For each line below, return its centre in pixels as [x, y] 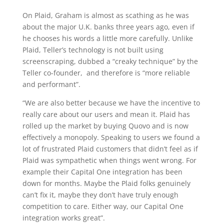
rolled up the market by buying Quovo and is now [105, 126]
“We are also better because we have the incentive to [111, 103]
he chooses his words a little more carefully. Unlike [107, 38]
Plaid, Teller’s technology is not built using [93, 50]
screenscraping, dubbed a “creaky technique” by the [110, 61]
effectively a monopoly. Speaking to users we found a [111, 137]
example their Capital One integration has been [102, 172]
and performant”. [51, 84]
